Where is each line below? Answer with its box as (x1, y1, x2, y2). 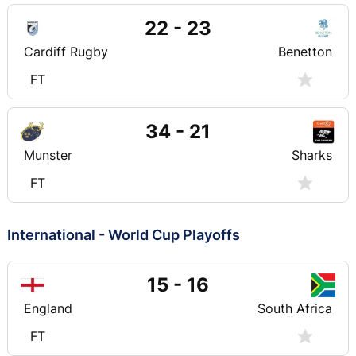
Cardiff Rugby (24, 43, 108, 60)
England (24, 300, 72, 316)
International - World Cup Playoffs (7, 226, 240, 243)
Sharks (292, 146, 332, 163)
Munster (24, 146, 72, 163)
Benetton (278, 43, 332, 60)
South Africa (257, 300, 332, 316)
